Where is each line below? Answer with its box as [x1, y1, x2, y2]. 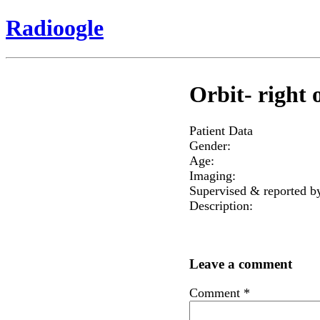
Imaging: [189, 168, 236, 183]
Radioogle [6, 15, 104, 41]
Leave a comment [189, 256, 292, 272]
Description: [189, 198, 253, 213]
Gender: [189, 138, 231, 153]
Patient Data [189, 123, 253, 138]
